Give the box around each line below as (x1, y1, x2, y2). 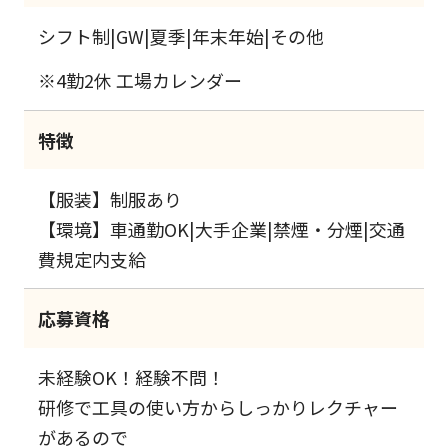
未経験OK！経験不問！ (38, 364, 226, 391)
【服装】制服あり (38, 185, 183, 212)
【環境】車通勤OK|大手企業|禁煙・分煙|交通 (38, 215, 406, 242)
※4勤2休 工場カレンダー (38, 67, 243, 94)
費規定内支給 (38, 245, 147, 272)
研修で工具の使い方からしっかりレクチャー (38, 394, 399, 421)
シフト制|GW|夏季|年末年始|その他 (38, 23, 325, 50)
